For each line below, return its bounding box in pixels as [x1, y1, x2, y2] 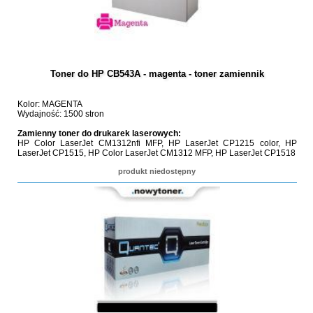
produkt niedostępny [118, 167, 196, 175]
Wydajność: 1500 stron [17, 109, 104, 119]
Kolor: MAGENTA [17, 99, 82, 109]
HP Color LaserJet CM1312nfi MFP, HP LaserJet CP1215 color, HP [17, 138, 297, 148]
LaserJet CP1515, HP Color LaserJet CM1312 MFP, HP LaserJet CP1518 [17, 148, 296, 158]
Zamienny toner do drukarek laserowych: [17, 129, 181, 138]
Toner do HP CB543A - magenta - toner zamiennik [50, 68, 264, 79]
